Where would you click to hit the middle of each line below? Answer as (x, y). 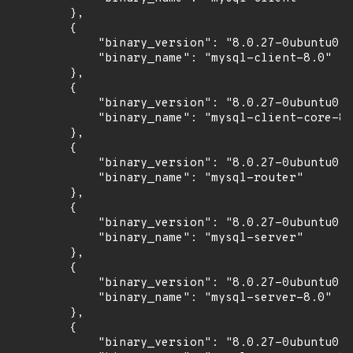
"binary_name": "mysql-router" (158, 178)
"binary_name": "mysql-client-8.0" (172, 59)
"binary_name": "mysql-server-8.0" (172, 298)
